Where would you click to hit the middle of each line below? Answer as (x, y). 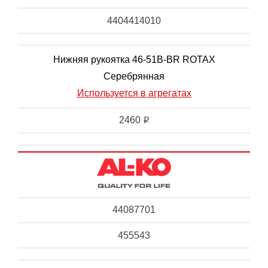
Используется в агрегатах (134, 93)
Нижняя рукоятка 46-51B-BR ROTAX (134, 60)
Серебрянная (134, 77)
